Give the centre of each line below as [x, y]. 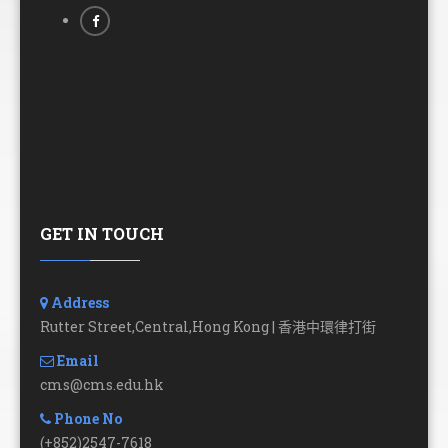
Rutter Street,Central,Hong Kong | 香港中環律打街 [208, 327]
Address [78, 303]
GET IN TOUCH [102, 234]
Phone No [86, 419]
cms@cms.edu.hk [102, 385]
